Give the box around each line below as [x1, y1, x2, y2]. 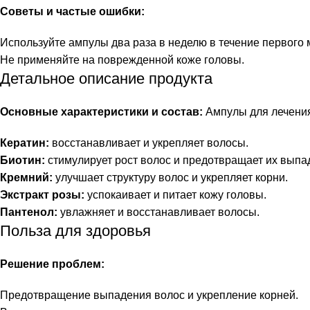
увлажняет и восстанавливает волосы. [57, 206, 259, 218]
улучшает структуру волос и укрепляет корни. [53, 172, 288, 183]
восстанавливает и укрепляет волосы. [49, 137, 248, 149]
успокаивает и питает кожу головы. [84, 189, 266, 201]
